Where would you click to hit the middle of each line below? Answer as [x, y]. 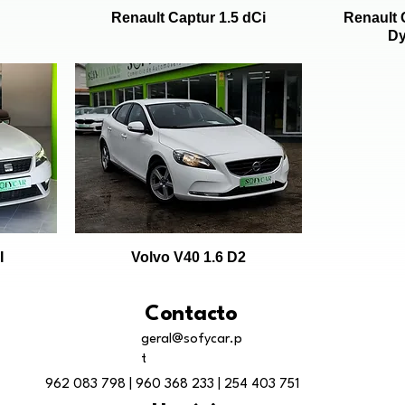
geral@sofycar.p [192, 339]
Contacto [191, 314]
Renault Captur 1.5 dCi [188, 18]
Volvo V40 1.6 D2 [188, 257]
